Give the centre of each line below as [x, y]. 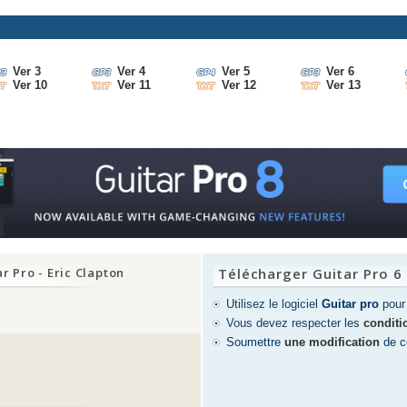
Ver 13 [343, 85]
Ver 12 [239, 85]
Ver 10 [30, 85]
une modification [332, 342]
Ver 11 [134, 85]
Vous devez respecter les [295, 323]
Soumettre [255, 342]
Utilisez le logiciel [274, 304]
